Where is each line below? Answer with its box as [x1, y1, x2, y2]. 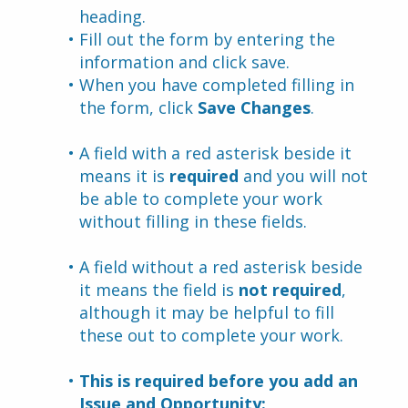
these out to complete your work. [79, 324, 343, 346]
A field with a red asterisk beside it [79, 142, 352, 164]
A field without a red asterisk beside [79, 256, 362, 278]
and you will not [239, 165, 368, 187]
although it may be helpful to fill [79, 301, 334, 323]
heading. [79, 5, 146, 27]
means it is [79, 165, 169, 187]
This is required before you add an [79, 370, 358, 392]
